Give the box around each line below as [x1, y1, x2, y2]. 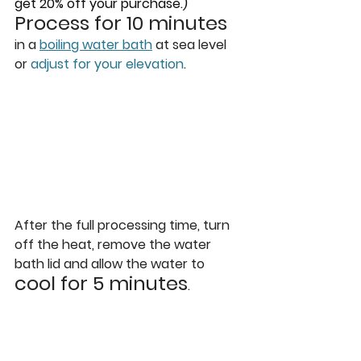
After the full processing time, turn [15, 215, 233, 234]
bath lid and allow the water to [15, 254, 208, 273]
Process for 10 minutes [15, 10, 227, 36]
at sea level [152, 35, 230, 54]
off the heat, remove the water [15, 234, 214, 254]
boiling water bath [39, 35, 152, 54]
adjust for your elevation [31, 55, 184, 73]
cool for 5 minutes [15, 269, 188, 297]
